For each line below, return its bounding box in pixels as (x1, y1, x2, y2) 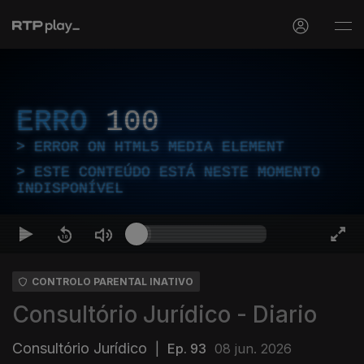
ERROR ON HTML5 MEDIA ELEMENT (34, 139, 284, 155)
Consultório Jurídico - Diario (12, 301, 317, 328)
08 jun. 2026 (214, 340, 292, 357)
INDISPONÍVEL (16, 180, 123, 197)
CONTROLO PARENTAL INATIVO (32, 275, 193, 288)
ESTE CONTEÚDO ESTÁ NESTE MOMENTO (34, 164, 320, 180)
